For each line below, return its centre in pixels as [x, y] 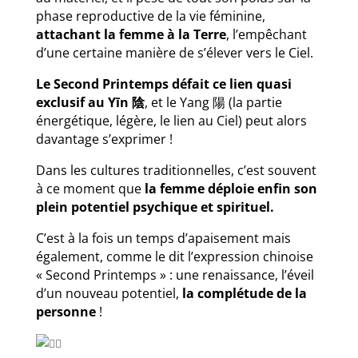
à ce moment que [90, 188]
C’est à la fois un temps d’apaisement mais [163, 238]
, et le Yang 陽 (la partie [213, 102]
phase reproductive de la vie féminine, [150, 16]
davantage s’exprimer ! [104, 139]
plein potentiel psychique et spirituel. [155, 207]
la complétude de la [244, 293]
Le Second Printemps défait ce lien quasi [163, 84]
